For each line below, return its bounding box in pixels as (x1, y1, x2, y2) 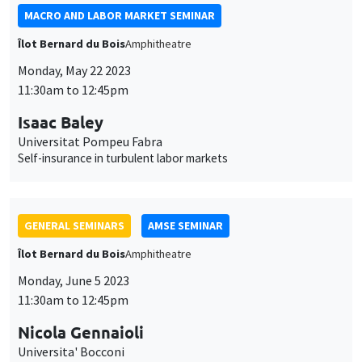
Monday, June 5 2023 (18, 132, 129, 149)
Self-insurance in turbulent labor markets (18, 10, 228, 26)
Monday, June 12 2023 (18, 327, 136, 344)
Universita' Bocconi (18, 203, 124, 220)
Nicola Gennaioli (18, 181, 144, 203)
